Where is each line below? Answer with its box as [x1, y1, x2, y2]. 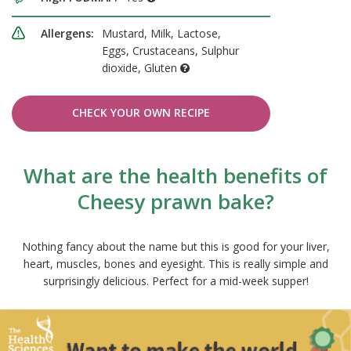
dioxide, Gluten [102, 60, 180, 76]
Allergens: [41, 26, 94, 42]
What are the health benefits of [24, 161, 327, 190]
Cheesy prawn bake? [77, 187, 274, 216]
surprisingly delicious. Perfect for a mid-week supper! [42, 273, 309, 289]
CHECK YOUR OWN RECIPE [72, 105, 210, 121]
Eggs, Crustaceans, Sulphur [102, 43, 239, 59]
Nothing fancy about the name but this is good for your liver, [21, 239, 330, 255]
